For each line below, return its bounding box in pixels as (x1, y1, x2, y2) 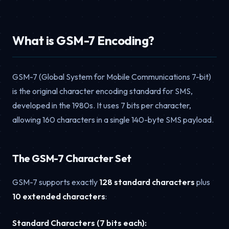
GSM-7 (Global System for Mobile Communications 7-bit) (12, 71, 211, 82)
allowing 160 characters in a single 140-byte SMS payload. (12, 114, 214, 125)
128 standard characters (99, 176, 195, 187)
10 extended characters (12, 191, 105, 201)
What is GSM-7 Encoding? (12, 32, 154, 48)
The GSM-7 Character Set (12, 151, 131, 165)
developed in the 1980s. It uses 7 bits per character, (12, 100, 191, 110)
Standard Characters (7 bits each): (12, 217, 147, 228)
